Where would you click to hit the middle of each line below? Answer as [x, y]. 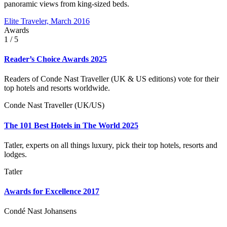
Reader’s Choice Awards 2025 [55, 59]
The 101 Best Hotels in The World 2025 [71, 125]
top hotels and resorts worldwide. [57, 88]
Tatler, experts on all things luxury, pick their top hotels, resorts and [111, 145]
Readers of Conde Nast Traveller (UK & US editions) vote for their [111, 79]
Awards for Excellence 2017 [52, 192]
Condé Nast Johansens [40, 211]
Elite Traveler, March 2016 [47, 21]
